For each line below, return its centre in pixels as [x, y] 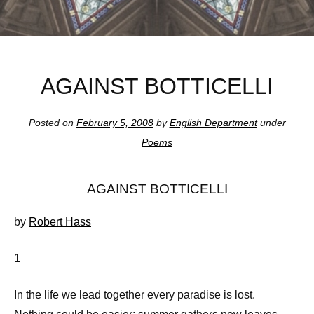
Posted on [52, 123]
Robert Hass [60, 221]
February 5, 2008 [115, 123]
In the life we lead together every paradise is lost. [135, 294]
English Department [213, 123]
